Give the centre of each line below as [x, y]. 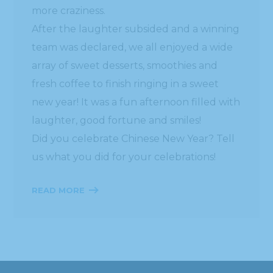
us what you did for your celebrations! [124, 157]
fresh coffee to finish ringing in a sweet [126, 83]
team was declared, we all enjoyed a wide [133, 47]
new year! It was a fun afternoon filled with [136, 102]
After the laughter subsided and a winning [136, 29]
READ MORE [58, 190]
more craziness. [69, 10]
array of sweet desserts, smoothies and [125, 65]
